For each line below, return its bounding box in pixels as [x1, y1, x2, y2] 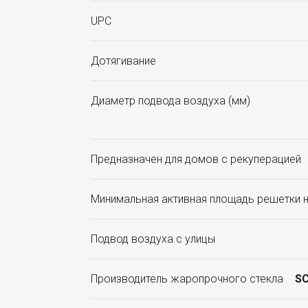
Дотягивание [91, 54, 156, 68]
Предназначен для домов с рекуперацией [91, 153, 301, 166]
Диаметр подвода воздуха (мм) [91, 94, 250, 108]
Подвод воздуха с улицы [91, 232, 215, 246]
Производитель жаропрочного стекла [91, 272, 283, 286]
